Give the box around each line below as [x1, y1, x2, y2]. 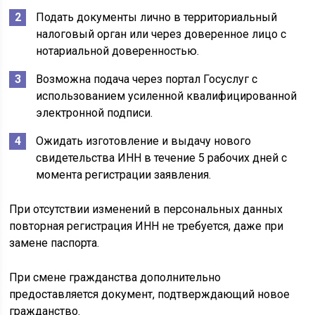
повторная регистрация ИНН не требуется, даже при [9, 219, 284, 233]
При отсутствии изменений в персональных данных [9, 202, 283, 216]
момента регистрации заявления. [36, 167, 212, 181]
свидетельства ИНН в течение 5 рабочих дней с [36, 150, 288, 165]
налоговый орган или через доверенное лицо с [36, 27, 287, 41]
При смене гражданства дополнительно [9, 270, 221, 284]
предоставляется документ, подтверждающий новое [9, 287, 290, 301]
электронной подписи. [36, 105, 153, 120]
